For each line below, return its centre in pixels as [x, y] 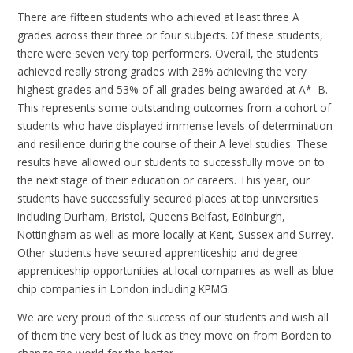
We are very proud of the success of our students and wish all [173, 318]
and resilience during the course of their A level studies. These [173, 143]
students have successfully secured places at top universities [168, 198]
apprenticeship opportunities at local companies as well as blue [176, 270]
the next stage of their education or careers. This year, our [164, 180]
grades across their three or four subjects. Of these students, [171, 35]
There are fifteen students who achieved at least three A [159, 17]
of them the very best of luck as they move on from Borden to [175, 336]
